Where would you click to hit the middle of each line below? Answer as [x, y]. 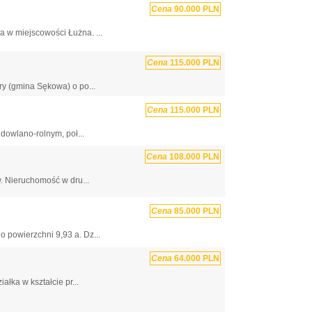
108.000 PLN [193, 157]
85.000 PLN [196, 211]
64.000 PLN [196, 258]
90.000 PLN [196, 9]
